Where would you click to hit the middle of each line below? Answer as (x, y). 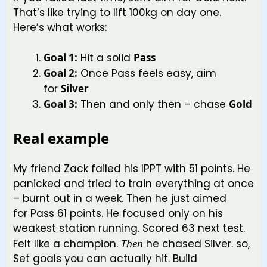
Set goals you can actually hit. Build (105, 258)
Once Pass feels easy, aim (147, 74)
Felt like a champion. (67, 243)
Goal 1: (60, 58)
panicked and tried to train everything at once (133, 183)
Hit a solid (105, 58)
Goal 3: (60, 104)
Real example (61, 138)
